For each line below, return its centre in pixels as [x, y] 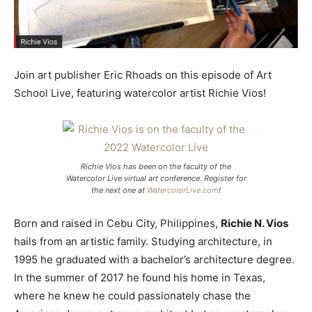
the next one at [119, 190]
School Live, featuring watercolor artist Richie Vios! [140, 93]
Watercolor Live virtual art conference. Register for [156, 178]
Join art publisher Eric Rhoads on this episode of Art [143, 75]
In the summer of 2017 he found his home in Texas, [140, 277]
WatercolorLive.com [183, 190]
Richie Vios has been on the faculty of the [156, 166]
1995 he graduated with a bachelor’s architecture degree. [154, 259]
